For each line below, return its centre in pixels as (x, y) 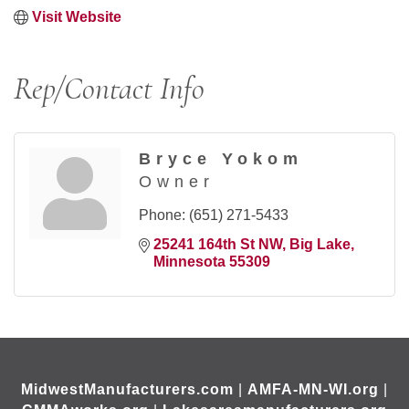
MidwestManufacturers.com (127, 390)
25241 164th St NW (218, 245)
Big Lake (320, 245)
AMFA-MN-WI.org (313, 390)
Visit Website (77, 17)
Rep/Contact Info (109, 89)
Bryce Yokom (221, 159)
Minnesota (189, 262)
